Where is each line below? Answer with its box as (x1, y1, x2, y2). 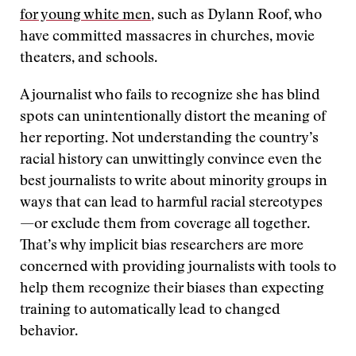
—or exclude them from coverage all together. (20, 218, 310, 232)
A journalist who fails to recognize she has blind (20, 89, 320, 103)
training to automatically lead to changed (20, 304, 281, 318)
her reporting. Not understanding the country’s (20, 132, 319, 146)
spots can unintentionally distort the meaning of (20, 110, 326, 125)
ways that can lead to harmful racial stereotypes (20, 196, 323, 211)
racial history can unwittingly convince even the (20, 153, 322, 168)
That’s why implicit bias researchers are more (20, 239, 304, 253)
